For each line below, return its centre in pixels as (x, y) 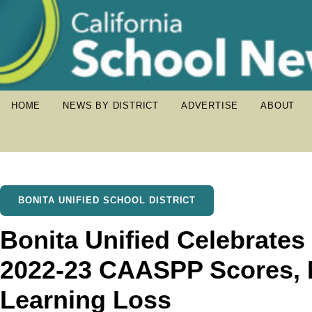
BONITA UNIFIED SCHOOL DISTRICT (107, 200)
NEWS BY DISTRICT (111, 106)
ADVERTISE (210, 106)
